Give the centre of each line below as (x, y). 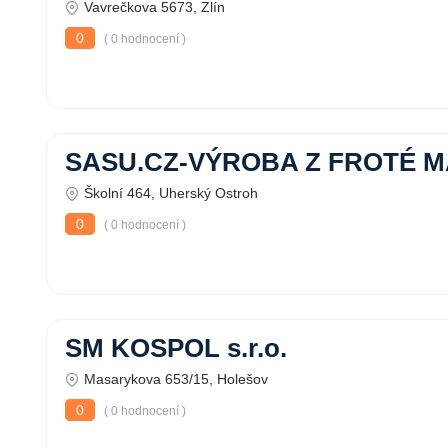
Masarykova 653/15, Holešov (176, 379)
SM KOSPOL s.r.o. (176, 348)
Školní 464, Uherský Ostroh (171, 193)
